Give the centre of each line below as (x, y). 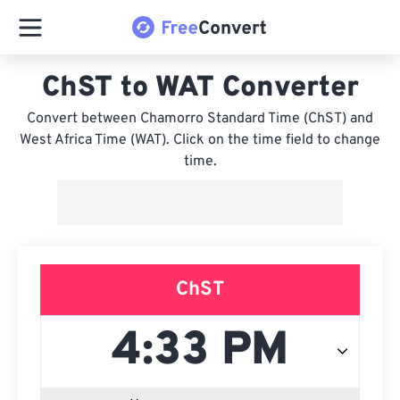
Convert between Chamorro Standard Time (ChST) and (200, 119)
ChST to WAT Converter (200, 88)
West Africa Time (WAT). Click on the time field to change (200, 140)
